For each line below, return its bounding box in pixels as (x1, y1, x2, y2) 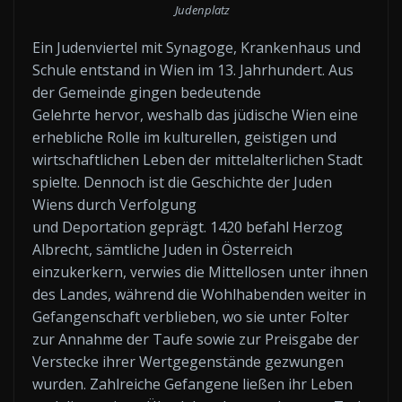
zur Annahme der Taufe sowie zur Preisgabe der (32, 328, 359, 349)
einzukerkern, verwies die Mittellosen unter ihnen (32, 261, 368, 282)
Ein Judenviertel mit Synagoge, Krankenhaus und (32, 37, 361, 57)
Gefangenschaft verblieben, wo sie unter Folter (32, 306, 349, 327)
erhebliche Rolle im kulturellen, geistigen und (32, 127, 336, 147)
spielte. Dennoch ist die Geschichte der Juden (32, 171, 332, 192)
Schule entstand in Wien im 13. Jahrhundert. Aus (32, 59, 354, 80)
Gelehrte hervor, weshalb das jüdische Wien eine (32, 104, 358, 125)
